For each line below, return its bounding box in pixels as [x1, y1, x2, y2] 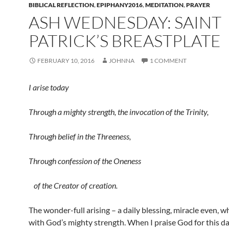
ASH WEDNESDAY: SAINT [29, 12, 221, 33]
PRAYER [186, 1, 210, 9]
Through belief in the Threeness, [29, 131, 136, 141]
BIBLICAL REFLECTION [29, 1, 94, 9]
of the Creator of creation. [29, 180, 118, 190]
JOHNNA [109, 57, 134, 64]
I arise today [29, 82, 76, 92]
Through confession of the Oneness [29, 156, 141, 166]
